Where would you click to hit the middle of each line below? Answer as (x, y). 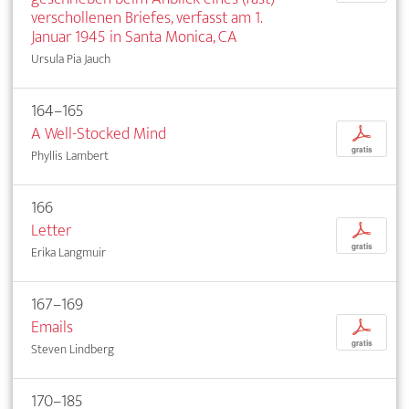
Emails (52, 327)
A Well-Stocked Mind (99, 133)
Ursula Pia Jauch (71, 58)
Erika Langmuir (68, 252)
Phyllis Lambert (70, 155)
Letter (51, 230)
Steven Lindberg (73, 349)
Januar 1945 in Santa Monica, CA (134, 37)
